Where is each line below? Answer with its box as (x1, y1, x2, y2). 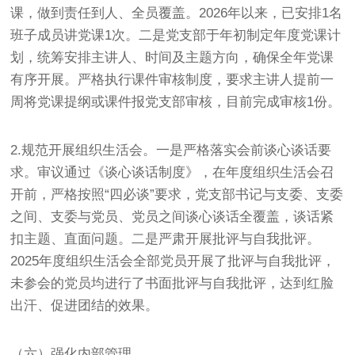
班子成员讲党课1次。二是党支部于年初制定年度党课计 (10, 27, 342, 43)
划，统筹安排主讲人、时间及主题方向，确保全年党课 (10, 49, 334, 65)
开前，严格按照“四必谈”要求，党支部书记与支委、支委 (10, 186, 344, 202)
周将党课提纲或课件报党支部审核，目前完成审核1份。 (10, 94, 342, 109)
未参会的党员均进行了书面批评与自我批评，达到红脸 (10, 275, 334, 291)
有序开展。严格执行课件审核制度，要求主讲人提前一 (10, 71, 334, 87)
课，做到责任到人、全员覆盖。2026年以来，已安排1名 (10, 5, 343, 21)
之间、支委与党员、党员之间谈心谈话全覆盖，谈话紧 (10, 208, 334, 224)
